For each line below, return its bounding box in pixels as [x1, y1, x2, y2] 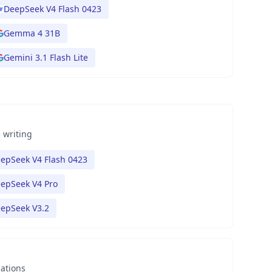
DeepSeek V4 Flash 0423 [4, 3, 101, 15]
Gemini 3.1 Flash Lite [4, 52, 88, 63]
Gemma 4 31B [4, 27, 60, 39]
